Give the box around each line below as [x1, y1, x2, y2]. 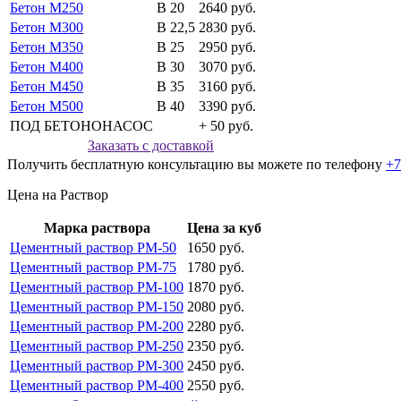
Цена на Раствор [7, 187, 108, 203]
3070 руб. [199, 59, 256, 75]
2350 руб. [187, 338, 244, 354]
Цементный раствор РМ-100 [10, 279, 183, 295]
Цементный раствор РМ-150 [10, 299, 183, 315]
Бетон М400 [10, 59, 83, 75]
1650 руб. [187, 240, 244, 256]
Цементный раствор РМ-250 [10, 338, 183, 354]
